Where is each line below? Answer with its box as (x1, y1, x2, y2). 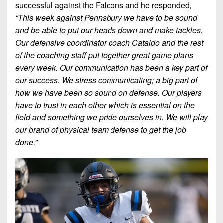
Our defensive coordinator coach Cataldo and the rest (15, 37, 203, 49)
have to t (15, 99, 45, 111)
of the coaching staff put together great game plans (15, 49, 193, 61)
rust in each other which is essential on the (45, 99, 195, 111)
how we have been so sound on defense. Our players (15, 87, 202, 99)
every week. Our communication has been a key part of (15, 62, 207, 74)
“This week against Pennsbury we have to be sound (15, 12, 197, 24)
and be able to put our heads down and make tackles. (15, 24, 203, 36)
